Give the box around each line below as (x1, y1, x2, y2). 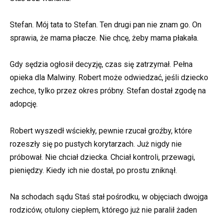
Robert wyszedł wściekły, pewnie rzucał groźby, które (10, 126, 192, 135)
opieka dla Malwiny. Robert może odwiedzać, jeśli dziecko (10, 73, 208, 83)
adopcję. (10, 99, 38, 109)
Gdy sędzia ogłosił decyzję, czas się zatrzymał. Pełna (10, 60, 193, 69)
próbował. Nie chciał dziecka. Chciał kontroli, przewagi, (10, 152, 195, 162)
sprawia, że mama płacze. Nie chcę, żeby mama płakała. (10, 33, 198, 43)
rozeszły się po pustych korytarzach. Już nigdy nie (10, 139, 182, 149)
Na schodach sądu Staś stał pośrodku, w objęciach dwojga (10, 192, 208, 201)
